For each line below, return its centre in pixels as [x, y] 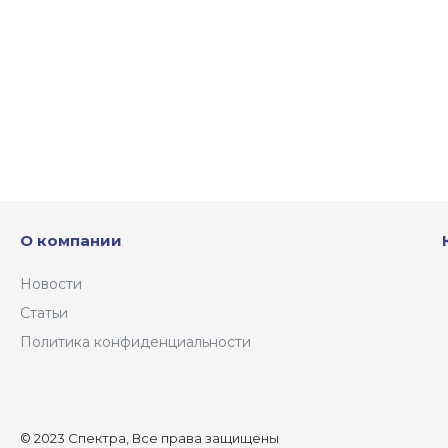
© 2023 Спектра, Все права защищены [149, 438]
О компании [71, 241]
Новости [51, 284]
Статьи [44, 313]
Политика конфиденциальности [135, 342]
